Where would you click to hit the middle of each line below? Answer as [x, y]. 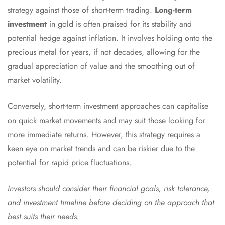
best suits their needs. [43, 217]
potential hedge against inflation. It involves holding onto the [110, 38]
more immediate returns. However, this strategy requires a [104, 135]
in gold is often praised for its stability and [119, 24]
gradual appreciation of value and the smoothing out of [101, 66]
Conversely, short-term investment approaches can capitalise [108, 106]
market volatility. [35, 80]
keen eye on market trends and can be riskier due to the [101, 149]
